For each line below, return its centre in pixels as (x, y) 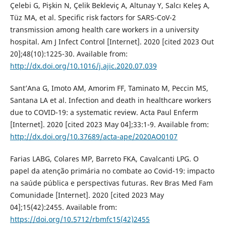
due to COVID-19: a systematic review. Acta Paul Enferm (104, 112)
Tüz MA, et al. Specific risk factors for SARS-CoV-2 (93, 18)
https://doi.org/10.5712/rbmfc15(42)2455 (80, 219)
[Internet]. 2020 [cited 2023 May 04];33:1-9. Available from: (109, 125)
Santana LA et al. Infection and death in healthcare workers (110, 100)
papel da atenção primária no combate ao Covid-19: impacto (112, 171)
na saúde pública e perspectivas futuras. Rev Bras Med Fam (111, 183)
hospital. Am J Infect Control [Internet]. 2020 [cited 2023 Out (112, 42)
